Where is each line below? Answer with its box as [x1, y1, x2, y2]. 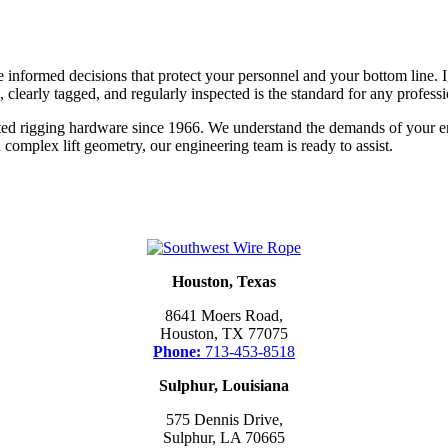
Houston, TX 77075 [160, 325, 288, 343]
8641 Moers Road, [165, 307, 283, 325]
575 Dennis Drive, [165, 411, 283, 429]
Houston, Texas [172, 273, 276, 291]
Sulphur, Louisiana [159, 377, 289, 395]
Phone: [153, 343, 201, 361]
